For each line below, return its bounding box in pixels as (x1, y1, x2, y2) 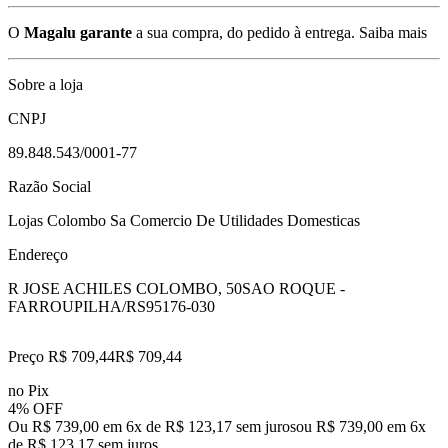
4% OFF (8, 399, 63, 417)
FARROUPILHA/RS (8, 297, 146, 315)
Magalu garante (24, 23, 132, 41)
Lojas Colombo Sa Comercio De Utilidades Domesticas (8, 211, 360, 229)
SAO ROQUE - (242, 279, 345, 297)
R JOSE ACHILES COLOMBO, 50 (8, 279, 242, 297)
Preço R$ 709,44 (8, 347, 115, 365)
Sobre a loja (8, 75, 83, 93)
